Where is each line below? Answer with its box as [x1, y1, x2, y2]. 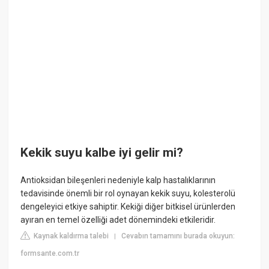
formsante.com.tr [20, 249, 80, 258]
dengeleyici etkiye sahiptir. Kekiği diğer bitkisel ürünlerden [20, 201, 236, 211]
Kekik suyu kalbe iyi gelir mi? [20, 145, 184, 160]
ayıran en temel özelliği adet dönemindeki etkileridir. [20, 214, 216, 225]
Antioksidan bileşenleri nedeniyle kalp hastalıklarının [20, 175, 216, 185]
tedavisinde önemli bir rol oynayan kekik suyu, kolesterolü [20, 188, 236, 198]
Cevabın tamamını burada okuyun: [121, 231, 235, 240]
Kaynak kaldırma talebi [32, 231, 109, 240]
